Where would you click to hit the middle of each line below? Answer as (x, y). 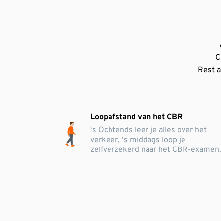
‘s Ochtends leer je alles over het (149, 130)
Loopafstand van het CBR (137, 117)
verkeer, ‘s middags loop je (138, 140)
